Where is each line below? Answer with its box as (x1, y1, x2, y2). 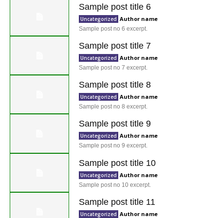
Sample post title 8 (79, 80, 151, 90)
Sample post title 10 (79, 158, 156, 168)
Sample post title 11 (79, 197, 156, 207)
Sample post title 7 (79, 40, 151, 51)
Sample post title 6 (79, 1, 151, 12)
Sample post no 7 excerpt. (79, 64, 148, 71)
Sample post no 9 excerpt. (79, 142, 148, 149)
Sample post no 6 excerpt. (79, 25, 148, 32)
